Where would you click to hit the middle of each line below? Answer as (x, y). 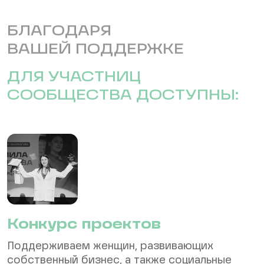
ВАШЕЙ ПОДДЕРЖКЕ (95, 50)
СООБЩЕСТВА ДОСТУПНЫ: (123, 96)
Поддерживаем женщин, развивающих (110, 247)
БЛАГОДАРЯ (59, 32)
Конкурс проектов (84, 225)
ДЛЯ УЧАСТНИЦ (74, 78)
